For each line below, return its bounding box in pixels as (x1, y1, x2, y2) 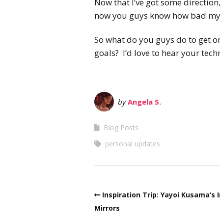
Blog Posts (104, 122, 138, 132)
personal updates (105, 138, 160, 148)
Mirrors (94, 203, 120, 213)
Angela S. (128, 96, 161, 107)
